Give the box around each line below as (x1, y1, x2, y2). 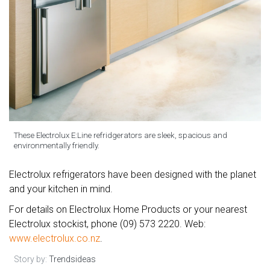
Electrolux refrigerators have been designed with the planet (9, 169, 256, 181)
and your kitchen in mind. (9, 183, 113, 195)
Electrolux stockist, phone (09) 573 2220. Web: (9, 218, 206, 230)
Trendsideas (49, 254, 96, 265)
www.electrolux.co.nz (9, 233, 100, 245)
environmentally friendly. (14, 141, 99, 151)
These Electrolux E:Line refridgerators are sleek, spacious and (14, 131, 227, 140)
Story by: (14, 254, 49, 265)
